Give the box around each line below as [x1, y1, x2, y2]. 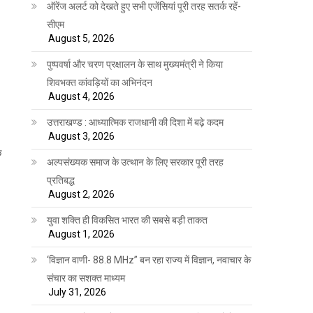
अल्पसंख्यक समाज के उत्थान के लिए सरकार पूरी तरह [47, 156, 224, 168]
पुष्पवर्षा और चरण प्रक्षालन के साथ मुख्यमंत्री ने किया [47, 58, 224, 70]
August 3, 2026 [48, 130, 115, 142]
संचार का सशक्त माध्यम [47, 272, 126, 284]
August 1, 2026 [48, 228, 115, 240]
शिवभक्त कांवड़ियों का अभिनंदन [47, 76, 153, 88]
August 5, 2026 [48, 32, 115, 44]
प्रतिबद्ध [47, 174, 75, 186]
